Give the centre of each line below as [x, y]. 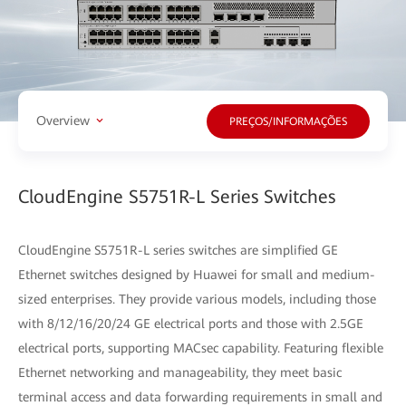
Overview [63, 121]
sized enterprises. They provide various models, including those [197, 299]
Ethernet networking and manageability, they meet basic [180, 372]
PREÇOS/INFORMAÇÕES [288, 122]
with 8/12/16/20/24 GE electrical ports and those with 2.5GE [191, 323]
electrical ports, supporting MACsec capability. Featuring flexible [201, 348]
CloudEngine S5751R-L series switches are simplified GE [178, 250]
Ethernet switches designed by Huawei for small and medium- [197, 274]
